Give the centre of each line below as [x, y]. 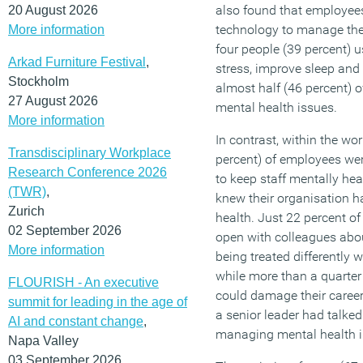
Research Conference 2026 [88, 172]
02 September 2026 [65, 230]
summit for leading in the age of [98, 301]
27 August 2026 [53, 100]
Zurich [26, 211]
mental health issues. [276, 107]
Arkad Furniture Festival [77, 62]
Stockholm [38, 81]
